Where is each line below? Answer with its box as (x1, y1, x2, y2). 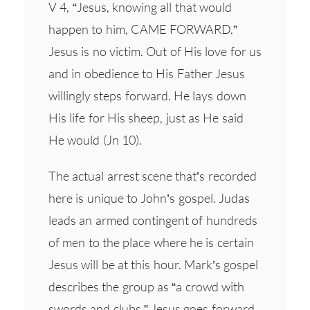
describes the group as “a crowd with (48, 278, 244, 294)
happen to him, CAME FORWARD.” (48, 21, 238, 37)
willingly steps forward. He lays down (48, 87, 246, 103)
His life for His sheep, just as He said (48, 109, 244, 125)
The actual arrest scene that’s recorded (48, 167, 257, 183)
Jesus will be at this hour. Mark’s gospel (48, 256, 259, 272)
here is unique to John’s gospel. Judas (48, 190, 250, 206)
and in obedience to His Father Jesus (48, 65, 245, 81)
